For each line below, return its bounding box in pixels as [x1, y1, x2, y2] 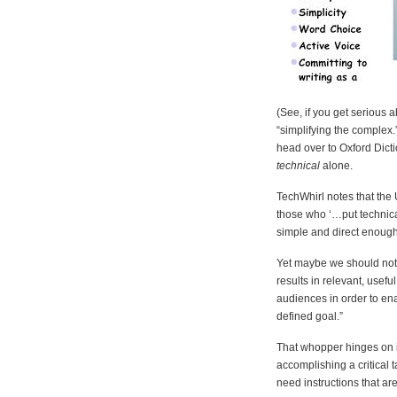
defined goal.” [276, 309, 343, 323]
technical [276, 159, 320, 172]
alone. [320, 159, 353, 172]
